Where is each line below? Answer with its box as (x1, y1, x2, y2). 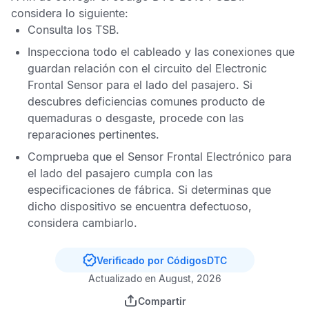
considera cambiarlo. (28, 216, 137, 230)
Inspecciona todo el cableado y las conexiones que (28, 45, 295, 59)
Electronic (215, 61, 267, 75)
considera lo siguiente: (11, 6, 128, 20)
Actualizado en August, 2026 (88, 272, 221, 284)
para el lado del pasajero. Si (103, 78, 252, 92)
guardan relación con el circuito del (28, 61, 215, 75)
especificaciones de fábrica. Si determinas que (28, 183, 271, 197)
